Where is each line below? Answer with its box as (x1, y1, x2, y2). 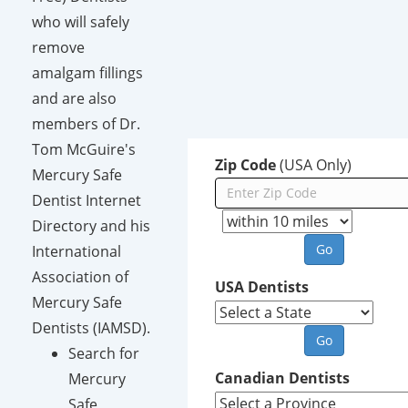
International (32, 240, 121, 261)
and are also (32, 87, 117, 108)
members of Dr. (32, 113, 140, 134)
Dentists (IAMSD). (32, 317, 150, 338)
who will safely (32, 11, 129, 32)
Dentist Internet (32, 189, 141, 210)
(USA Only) (276, 154, 362, 175)
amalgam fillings (32, 62, 143, 83)
